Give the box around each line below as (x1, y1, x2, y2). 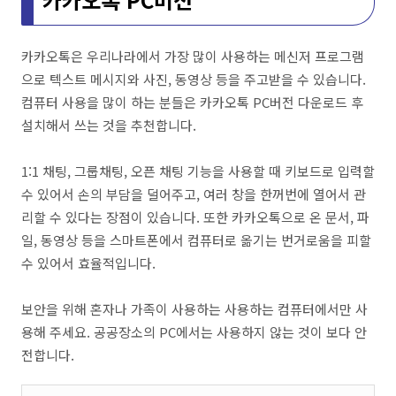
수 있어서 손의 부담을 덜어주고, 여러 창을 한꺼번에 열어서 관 (21, 185, 366, 203)
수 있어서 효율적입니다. (21, 254, 156, 272)
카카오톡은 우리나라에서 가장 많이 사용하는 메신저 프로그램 (21, 47, 364, 65)
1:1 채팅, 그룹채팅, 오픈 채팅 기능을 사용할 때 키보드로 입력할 (21, 162, 375, 180)
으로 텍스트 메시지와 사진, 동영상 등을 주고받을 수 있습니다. (21, 70, 366, 88)
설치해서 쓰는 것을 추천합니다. (21, 116, 196, 134)
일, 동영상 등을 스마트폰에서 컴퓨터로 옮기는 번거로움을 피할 (21, 231, 371, 249)
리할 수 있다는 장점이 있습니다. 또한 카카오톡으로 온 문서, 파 (21, 208, 369, 226)
